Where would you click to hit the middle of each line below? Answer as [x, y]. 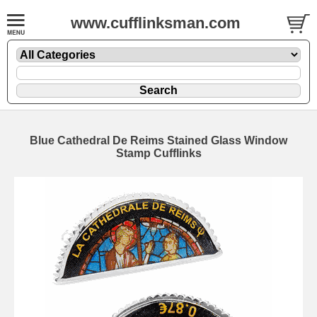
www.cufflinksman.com [155, 23]
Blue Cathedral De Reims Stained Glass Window [158, 140]
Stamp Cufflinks [158, 153]
